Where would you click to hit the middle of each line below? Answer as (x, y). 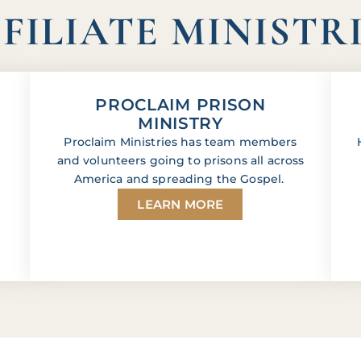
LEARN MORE (180, 205)
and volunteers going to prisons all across (180, 161)
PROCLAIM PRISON (180, 105)
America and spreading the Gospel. (180, 179)
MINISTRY (180, 124)
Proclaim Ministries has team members (180, 142)
